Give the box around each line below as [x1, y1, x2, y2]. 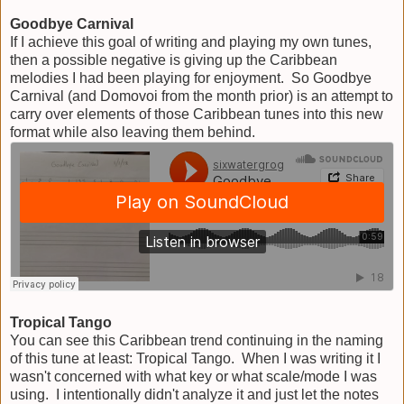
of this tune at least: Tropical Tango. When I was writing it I [10, 350, 381, 366]
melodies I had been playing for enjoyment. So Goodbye [10, 69, 372, 86]
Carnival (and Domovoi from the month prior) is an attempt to [10, 87, 393, 104]
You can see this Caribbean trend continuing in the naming [10, 332, 383, 348]
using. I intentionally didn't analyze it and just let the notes [10, 386, 379, 402]
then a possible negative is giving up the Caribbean [10, 51, 337, 68]
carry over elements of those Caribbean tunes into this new [10, 106, 383, 122]
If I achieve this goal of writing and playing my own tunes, [10, 33, 372, 50]
